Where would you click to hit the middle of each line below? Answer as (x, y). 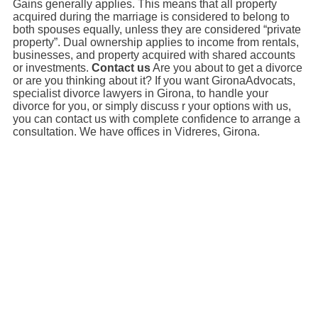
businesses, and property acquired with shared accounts (154, 55)
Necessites (159, 274)
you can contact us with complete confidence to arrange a (157, 119)
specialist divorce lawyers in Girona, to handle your (141, 93)
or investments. (52, 67)
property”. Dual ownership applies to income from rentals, (156, 42)
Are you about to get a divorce (226, 67)
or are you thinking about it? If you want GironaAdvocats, (154, 80)
